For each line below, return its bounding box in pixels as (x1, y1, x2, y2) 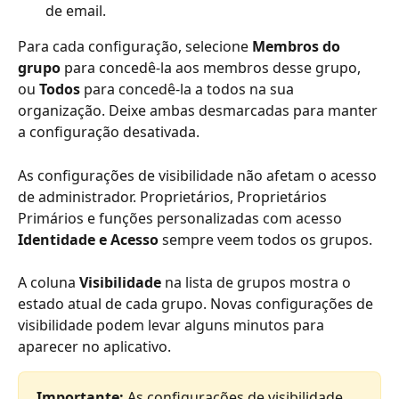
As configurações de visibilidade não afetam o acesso (18, 165, 380, 185)
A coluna (18, 273, 79, 293)
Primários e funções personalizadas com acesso (18, 208, 346, 228)
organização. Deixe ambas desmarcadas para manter (18, 101, 381, 121)
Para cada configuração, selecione (18, 37, 252, 57)
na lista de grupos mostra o (161, 273, 354, 293)
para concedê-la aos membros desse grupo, (61, 58, 364, 78)
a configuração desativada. (18, 122, 199, 142)
